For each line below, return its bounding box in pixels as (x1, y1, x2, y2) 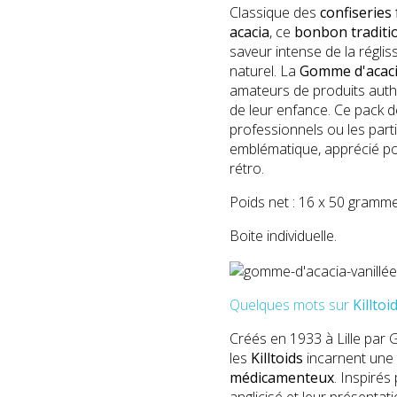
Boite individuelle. (230, 225, 337, 245)
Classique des (230, 2, 320, 22)
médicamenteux (230, 367, 334, 387)
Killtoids (251, 347, 303, 368)
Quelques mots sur (230, 294, 353, 315)
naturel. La (230, 60, 300, 81)
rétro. (230, 158, 271, 178)
